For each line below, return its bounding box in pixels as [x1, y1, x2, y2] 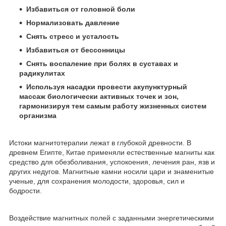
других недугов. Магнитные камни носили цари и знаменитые [9, 167, 214, 176]
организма [19, 111, 56, 120]
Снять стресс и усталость [26, 32, 119, 41]
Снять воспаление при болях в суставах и [26, 60, 178, 68]
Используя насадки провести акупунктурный [26, 83, 187, 91]
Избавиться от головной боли [26, 5, 135, 14]
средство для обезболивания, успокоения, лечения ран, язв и [9, 158, 215, 166]
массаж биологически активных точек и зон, [19, 92, 179, 101]
